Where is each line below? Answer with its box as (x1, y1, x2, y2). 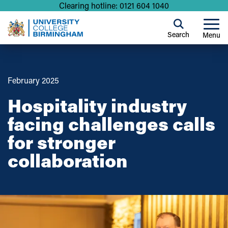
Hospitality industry (8, 93, 187, 117)
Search (167, 29, 189, 39)
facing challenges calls (8, 111, 215, 135)
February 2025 (8, 75, 59, 85)
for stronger (8, 130, 116, 154)
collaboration (8, 148, 128, 172)
